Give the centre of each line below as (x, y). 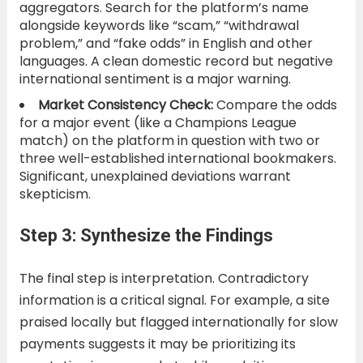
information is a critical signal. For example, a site (174, 300)
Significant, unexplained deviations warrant (155, 176)
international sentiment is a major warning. (155, 79)
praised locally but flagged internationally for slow (178, 322)
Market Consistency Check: (125, 105)
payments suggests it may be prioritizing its (157, 344)
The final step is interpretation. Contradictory (164, 278)
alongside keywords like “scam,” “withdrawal (159, 25)
